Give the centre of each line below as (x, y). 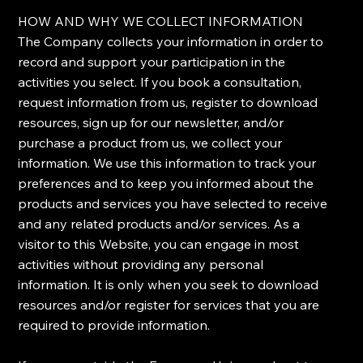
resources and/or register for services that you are (169, 305)
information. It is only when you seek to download (169, 285)
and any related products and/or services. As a (159, 224)
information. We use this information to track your (167, 163)
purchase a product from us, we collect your (150, 143)
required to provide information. (114, 325)
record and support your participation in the (152, 62)
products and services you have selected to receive (173, 204)
